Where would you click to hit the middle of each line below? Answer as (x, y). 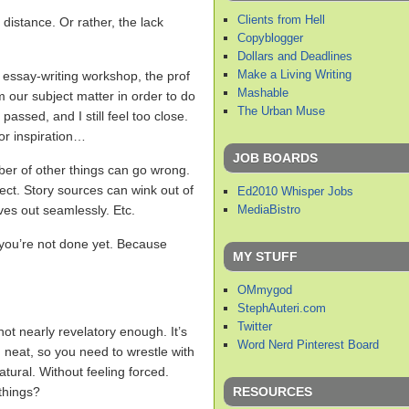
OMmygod (265, 289)
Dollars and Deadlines (295, 56)
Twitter (255, 326)
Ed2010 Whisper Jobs (295, 191)
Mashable (263, 92)
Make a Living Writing (294, 74)
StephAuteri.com (282, 308)
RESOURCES (273, 391)
